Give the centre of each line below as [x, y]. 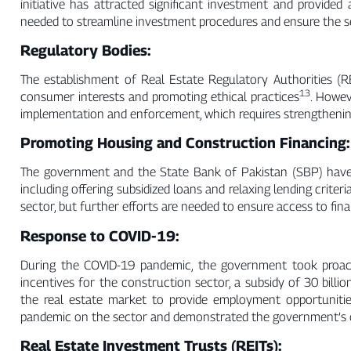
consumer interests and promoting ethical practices [160, 96]
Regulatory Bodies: [85, 50]
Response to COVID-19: [100, 235]
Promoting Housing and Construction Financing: [185, 143]
